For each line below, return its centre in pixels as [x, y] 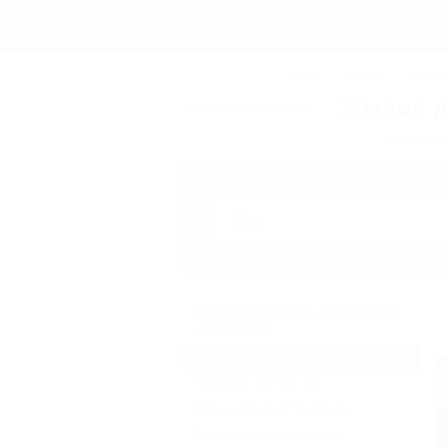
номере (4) [230, 328]
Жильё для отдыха [252, 356]
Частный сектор [244, 382]
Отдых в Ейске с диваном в [295, 310]
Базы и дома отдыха [259, 408]
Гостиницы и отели [255, 434]
